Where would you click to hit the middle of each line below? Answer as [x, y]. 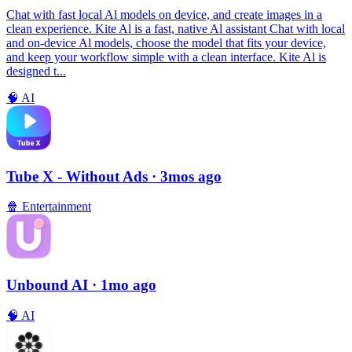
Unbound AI [49, 285]
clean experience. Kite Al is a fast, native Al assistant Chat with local [176, 28]
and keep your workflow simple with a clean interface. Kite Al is [166, 57]
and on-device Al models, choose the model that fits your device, [166, 42]
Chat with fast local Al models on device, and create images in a [164, 14]
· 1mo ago [124, 285]
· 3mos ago [187, 176]
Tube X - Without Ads [79, 176]
